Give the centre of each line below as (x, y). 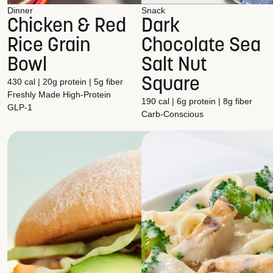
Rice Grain (49, 47)
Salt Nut (174, 66)
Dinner (20, 11)
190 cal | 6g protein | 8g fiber (197, 101)
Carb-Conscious (172, 114)
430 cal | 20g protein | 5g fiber (65, 82)
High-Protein (87, 95)
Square (171, 86)
